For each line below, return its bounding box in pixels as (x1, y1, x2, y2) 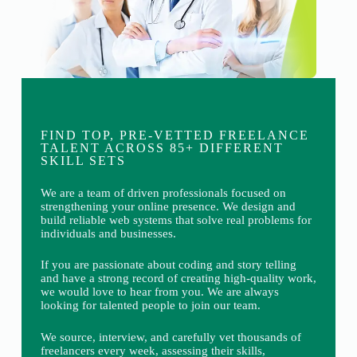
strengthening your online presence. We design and (40, 199, 296, 213)
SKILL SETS (40, 153, 126, 167)
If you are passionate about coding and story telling (40, 258, 296, 271)
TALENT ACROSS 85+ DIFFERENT (40, 140, 284, 155)
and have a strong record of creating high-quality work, (40, 272, 316, 284)
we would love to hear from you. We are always (40, 285, 279, 298)
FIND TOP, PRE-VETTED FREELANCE (40, 127, 309, 142)
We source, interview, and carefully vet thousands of (40, 330, 301, 343)
